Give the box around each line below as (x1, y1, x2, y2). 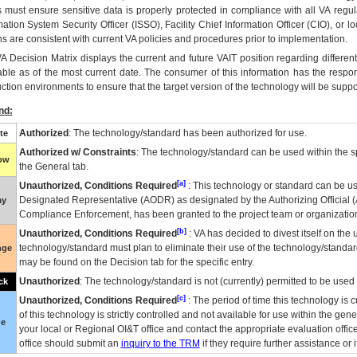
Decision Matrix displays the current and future (6, 53, 217, 64)
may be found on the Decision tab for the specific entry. (18, 257, 254, 268)
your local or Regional (18, 324, 117, 335)
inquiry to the (120, 338, 179, 349)
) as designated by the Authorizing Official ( (171, 194, 355, 206)
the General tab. (18, 161, 88, 172)
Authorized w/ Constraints (18, 147, 136, 158)
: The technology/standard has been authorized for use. (68, 127, 307, 139)
